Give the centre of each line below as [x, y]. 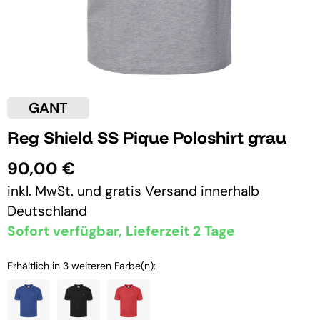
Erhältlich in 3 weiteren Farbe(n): [81, 265]
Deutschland [47, 211]
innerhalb [230, 191]
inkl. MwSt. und [56, 191]
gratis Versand [153, 191]
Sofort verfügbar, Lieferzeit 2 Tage [121, 231]
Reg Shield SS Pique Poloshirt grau [147, 137]
